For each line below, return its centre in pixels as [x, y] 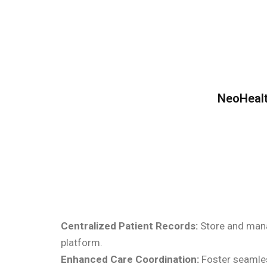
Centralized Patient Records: [129, 226]
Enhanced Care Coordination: [130, 260]
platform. [82, 243]
